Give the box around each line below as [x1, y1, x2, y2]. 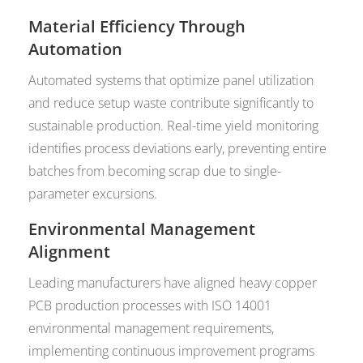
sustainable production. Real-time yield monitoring [28, 117, 319, 135]
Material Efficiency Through [28, 15, 246, 38]
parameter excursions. [28, 185, 158, 203]
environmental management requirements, [28, 319, 275, 338]
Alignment [28, 241, 111, 263]
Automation [28, 38, 123, 61]
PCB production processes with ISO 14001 [28, 297, 272, 315]
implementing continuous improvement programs [28, 342, 315, 361]
